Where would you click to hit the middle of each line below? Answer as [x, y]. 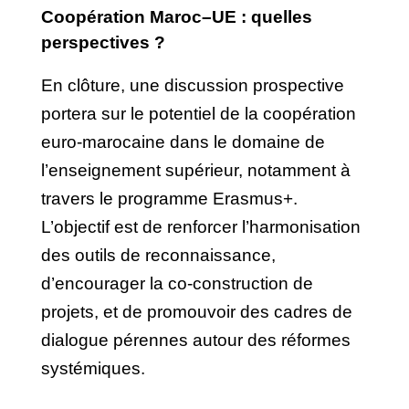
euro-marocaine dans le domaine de [183, 142]
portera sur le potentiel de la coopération [199, 113]
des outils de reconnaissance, [158, 255]
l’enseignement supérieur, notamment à [196, 170]
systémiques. [93, 368]
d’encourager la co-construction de [177, 283]
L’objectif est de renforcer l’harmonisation [201, 226]
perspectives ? [103, 42]
